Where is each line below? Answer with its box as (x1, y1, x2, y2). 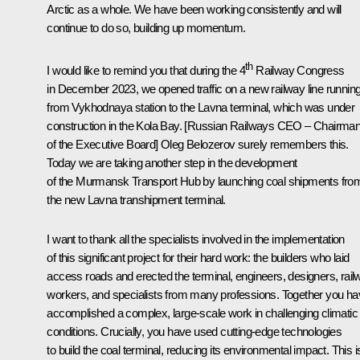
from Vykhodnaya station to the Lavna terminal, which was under (47, 100, 355, 114)
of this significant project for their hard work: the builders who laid (47, 250, 350, 264)
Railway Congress (252, 63, 345, 77)
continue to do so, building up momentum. (47, 20, 246, 35)
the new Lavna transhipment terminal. (47, 192, 226, 207)
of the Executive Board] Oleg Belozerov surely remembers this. (47, 137, 349, 151)
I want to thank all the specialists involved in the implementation (47, 231, 345, 246)
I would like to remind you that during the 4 (47, 63, 245, 77)
